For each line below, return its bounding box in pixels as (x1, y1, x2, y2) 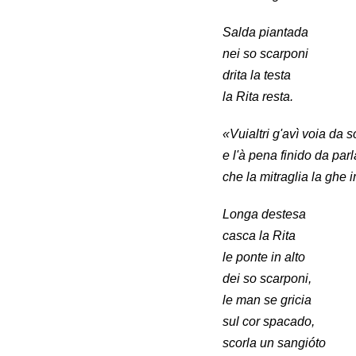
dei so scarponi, (222, 272, 311, 286)
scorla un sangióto (222, 336, 326, 350)
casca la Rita (222, 229, 296, 243)
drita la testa (222, 68, 291, 83)
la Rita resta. (222, 90, 293, 104)
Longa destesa (222, 207, 306, 222)
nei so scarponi (222, 47, 308, 61)
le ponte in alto (222, 250, 305, 265)
